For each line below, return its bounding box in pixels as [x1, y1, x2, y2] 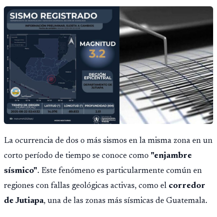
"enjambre [151, 152, 192, 161]
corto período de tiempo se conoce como [4, 152, 151, 161]
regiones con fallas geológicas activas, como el [4, 182, 169, 191]
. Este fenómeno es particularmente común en [37, 167, 202, 176]
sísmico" [4, 167, 37, 176]
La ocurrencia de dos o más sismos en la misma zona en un [4, 137, 213, 146]
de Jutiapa [4, 197, 44, 206]
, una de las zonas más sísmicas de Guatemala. [44, 197, 207, 206]
